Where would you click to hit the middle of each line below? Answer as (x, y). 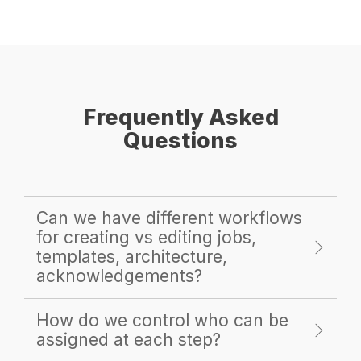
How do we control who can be (162, 321)
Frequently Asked (180, 118)
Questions (180, 141)
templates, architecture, (132, 257)
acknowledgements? (119, 276)
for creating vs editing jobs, (146, 238)
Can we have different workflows (169, 218)
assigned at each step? (129, 340)
